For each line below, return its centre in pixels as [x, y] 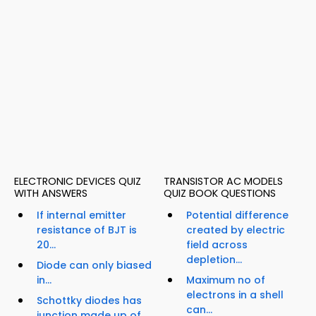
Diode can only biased [94, 265]
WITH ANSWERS [51, 193]
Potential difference [237, 215]
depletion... [214, 259]
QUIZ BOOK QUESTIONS [220, 193]
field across [217, 244]
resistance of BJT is [87, 230]
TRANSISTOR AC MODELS [223, 181]
